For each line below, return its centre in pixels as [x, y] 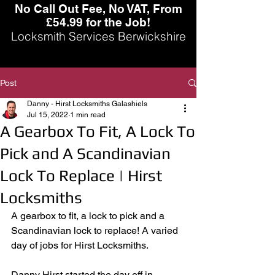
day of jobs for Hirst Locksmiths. [81, 245]
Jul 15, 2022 [48, 115]
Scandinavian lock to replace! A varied [96, 230]
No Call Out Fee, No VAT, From [98, 9]
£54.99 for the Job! [98, 22]
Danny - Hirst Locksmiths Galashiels [87, 104]
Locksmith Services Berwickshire [98, 36]
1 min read [88, 115]
